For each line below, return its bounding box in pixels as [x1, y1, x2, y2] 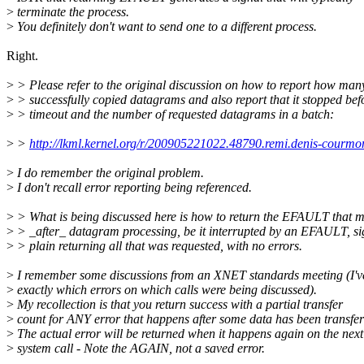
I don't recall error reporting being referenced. [14, 180, 252, 195]
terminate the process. [14, 5, 129, 19]
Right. [6, 49, 38, 63]
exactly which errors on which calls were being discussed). [14, 283, 317, 297]
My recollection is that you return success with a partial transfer [14, 297, 343, 312]
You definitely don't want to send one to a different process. [14, 19, 317, 34]
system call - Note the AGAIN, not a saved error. [14, 341, 265, 356]
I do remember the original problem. [14, 166, 204, 180]
